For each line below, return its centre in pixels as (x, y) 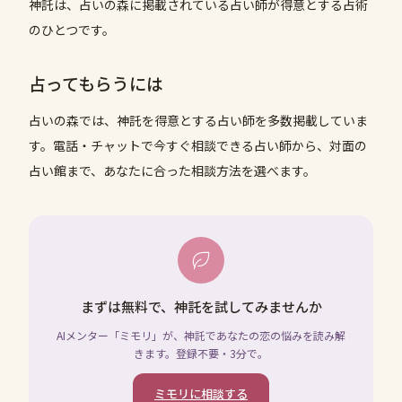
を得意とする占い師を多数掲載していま (255, 120)
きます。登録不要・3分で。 (201, 353)
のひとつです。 (72, 29)
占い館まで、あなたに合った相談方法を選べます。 (172, 170)
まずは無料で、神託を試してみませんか (201, 306)
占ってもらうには (96, 83)
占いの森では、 (73, 120)
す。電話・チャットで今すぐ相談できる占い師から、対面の (198, 145)
